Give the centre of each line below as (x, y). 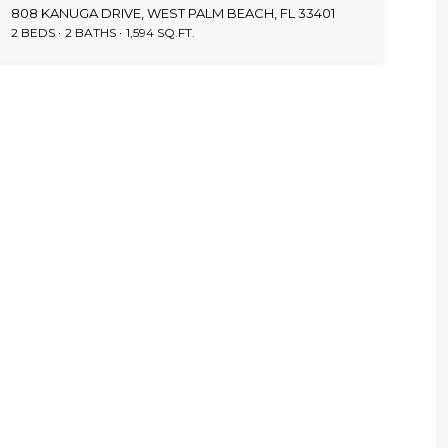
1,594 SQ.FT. (160, 32)
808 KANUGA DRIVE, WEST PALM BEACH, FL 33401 (172, 12)
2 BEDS (32, 32)
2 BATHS (90, 32)
